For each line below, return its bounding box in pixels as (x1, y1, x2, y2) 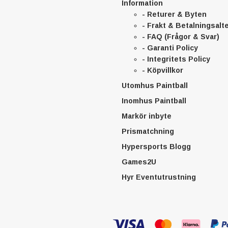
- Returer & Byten (142, 10, 207, 18)
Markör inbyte (122, 112, 172, 120)
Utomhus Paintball (122, 81, 188, 90)
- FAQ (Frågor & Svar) (142, 33, 219, 41)
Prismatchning (122, 127, 174, 135)
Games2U (122, 158, 156, 166)
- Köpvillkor (142, 66, 183, 74)
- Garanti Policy (142, 44, 198, 52)
